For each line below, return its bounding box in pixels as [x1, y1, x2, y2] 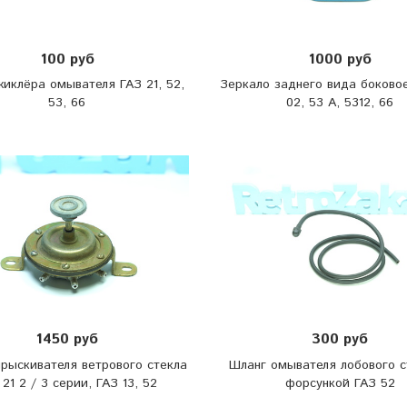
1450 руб [35, 329, 99, 351]
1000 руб [308, 49, 372, 70]
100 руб [39, 49, 94, 70]
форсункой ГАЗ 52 [284, 373, 395, 392]
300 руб [312, 329, 369, 351]
